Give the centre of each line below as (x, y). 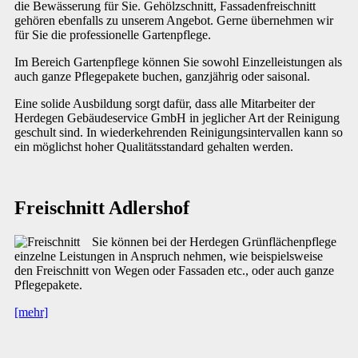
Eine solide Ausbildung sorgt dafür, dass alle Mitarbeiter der (165, 103)
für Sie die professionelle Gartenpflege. (113, 34)
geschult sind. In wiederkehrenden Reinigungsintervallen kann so (179, 132)
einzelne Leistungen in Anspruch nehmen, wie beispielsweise (169, 256)
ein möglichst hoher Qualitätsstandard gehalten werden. (154, 146)
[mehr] (31, 312)
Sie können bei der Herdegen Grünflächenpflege (214, 241)
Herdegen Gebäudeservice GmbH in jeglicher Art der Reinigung (177, 117)
